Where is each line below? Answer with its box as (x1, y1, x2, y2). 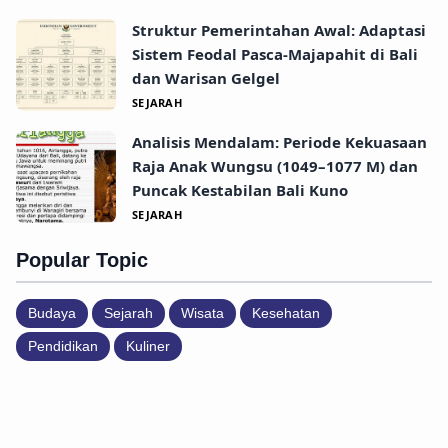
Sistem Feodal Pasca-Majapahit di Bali (132, 44, 418, 64)
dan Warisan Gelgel (132, 68, 280, 88)
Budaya (28, 305, 76, 321)
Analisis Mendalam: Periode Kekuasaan (132, 132, 427, 152)
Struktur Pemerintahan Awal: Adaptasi (132, 20, 426, 40)
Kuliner (126, 338, 170, 354)
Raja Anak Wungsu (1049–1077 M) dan (132, 156, 418, 176)
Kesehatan (252, 305, 320, 321)
